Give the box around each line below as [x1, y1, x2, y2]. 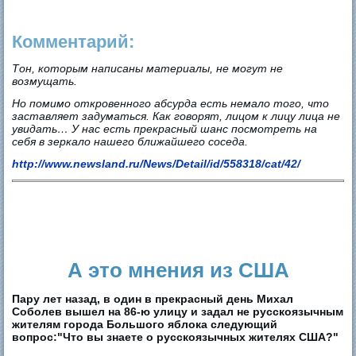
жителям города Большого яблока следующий [12, 317, 278, 331]
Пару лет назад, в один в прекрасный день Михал [12, 292, 294, 305]
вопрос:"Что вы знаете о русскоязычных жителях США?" [12, 330, 339, 343]
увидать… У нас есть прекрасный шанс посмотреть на [12, 122, 318, 135]
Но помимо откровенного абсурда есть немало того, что [12, 96, 330, 110]
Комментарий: [12, 31, 135, 52]
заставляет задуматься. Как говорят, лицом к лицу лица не [12, 109, 341, 122]
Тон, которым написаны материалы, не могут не [12, 61, 284, 75]
